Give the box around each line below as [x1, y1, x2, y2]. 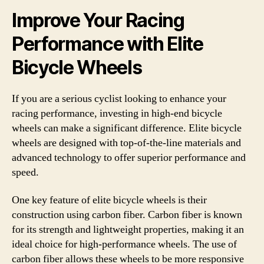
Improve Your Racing [12, 8, 184, 32]
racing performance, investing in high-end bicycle [12, 106, 222, 120]
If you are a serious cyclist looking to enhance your [12, 91, 226, 105]
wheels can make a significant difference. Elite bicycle [12, 121, 242, 135]
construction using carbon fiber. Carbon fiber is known [12, 208, 242, 222]
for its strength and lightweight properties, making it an [12, 223, 244, 236]
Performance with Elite [12, 32, 203, 55]
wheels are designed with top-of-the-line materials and [12, 136, 241, 150]
